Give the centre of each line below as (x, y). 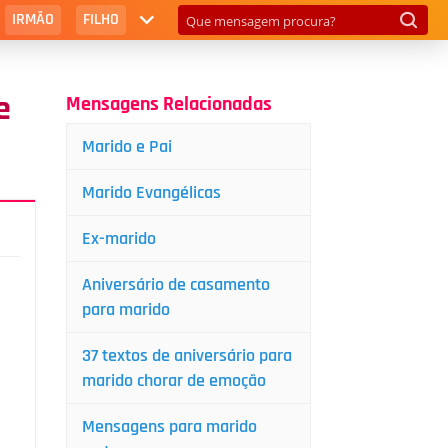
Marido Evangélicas (151, 192)
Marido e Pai (127, 146)
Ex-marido (119, 238)
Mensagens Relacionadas (169, 104)
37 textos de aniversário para (187, 355)
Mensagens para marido (169, 426)
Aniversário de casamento (176, 284)
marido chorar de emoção (174, 380)
